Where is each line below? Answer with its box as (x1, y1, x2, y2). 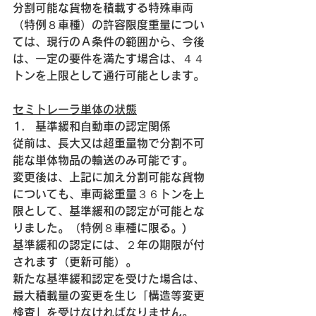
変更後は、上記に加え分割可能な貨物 (13, 171, 205, 183)
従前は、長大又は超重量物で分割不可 (13, 137, 205, 149)
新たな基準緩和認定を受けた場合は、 (13, 272, 205, 284)
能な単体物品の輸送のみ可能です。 (13, 154, 193, 166)
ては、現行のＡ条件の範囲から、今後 (13, 35, 205, 47)
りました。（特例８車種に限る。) (13, 221, 186, 233)
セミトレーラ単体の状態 (13, 103, 137, 115)
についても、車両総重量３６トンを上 (13, 188, 205, 200)
